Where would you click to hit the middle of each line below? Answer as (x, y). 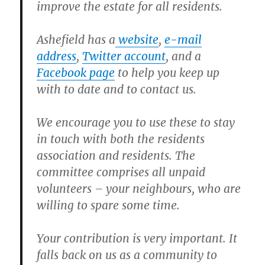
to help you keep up (167, 73)
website (137, 40)
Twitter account (124, 56)
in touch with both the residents (121, 139)
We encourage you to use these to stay (136, 123)
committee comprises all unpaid (121, 172)
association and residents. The (116, 156)
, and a (184, 56)
